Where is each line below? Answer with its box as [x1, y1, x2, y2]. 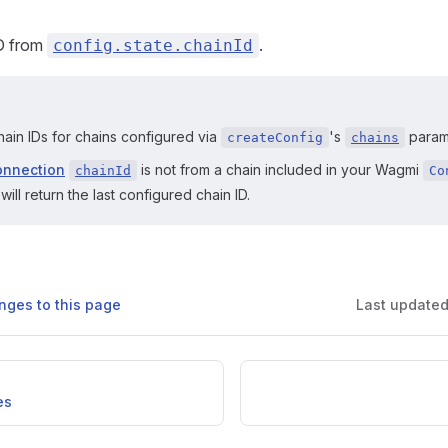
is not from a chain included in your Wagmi [137, 161, 423, 178]
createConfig [227, 130, 323, 145]
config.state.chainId [53, 36, 253, 55]
